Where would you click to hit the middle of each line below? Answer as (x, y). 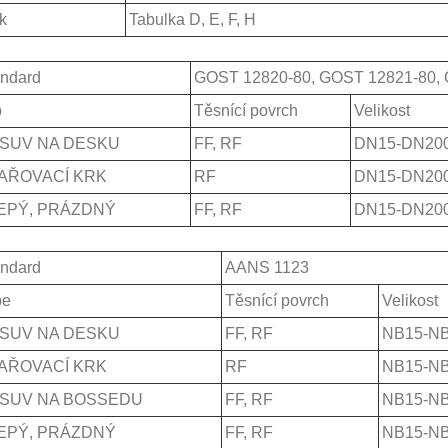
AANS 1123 (266, 267)
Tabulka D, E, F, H (192, 19)
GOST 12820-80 (252, 77)
